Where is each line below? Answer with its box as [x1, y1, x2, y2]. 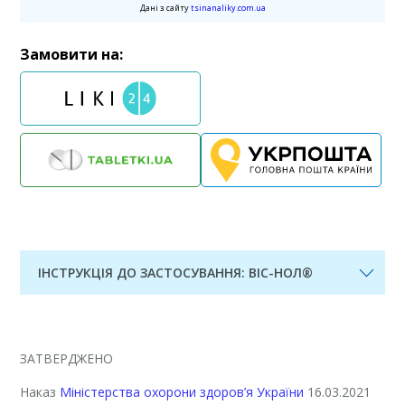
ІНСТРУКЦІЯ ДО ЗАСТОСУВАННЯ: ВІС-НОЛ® [38, 263, 314, 281]
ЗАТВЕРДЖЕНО [20, 349, 114, 367]
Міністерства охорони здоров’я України [60, 382, 305, 400]
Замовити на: [20, 43, 124, 64]
